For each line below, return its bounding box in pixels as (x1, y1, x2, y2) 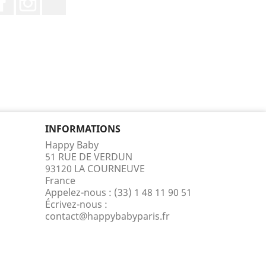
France (45, 174, 75, 187)
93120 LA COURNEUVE (45, 162, 145, 175)
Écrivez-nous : (45, 198, 107, 211)
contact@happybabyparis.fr (45, 210, 170, 223)
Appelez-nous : (45, 186, 114, 199)
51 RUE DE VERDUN (45, 150, 132, 163)
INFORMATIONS (45, 122, 121, 135)
